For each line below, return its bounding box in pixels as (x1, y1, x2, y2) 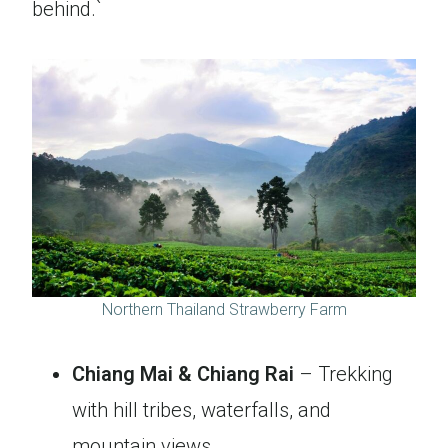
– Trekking (294, 362, 393, 387)
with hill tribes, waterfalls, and (72, 398, 331, 423)
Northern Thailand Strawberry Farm (101, 300, 347, 320)
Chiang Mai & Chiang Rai (72, 362, 294, 387)
